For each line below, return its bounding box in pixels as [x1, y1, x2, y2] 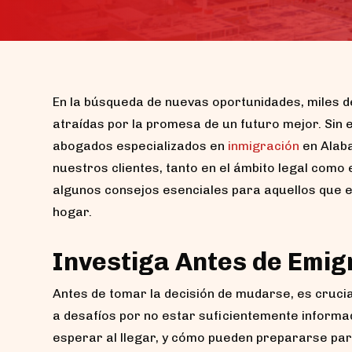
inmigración [228, 138, 299, 153]
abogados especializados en [53, 138, 228, 153]
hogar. [53, 204, 92, 219]
